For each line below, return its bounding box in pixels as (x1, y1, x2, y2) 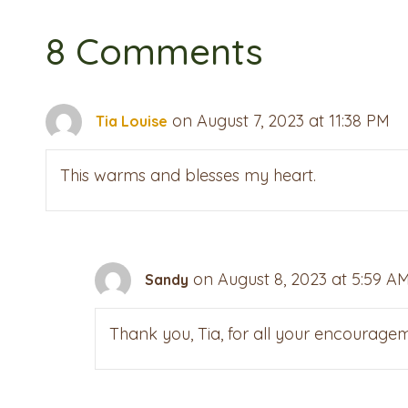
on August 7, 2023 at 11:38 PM (172, 109, 390, 131)
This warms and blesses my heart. (60, 165, 316, 187)
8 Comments (46, 28, 263, 75)
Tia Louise (96, 111, 168, 130)
